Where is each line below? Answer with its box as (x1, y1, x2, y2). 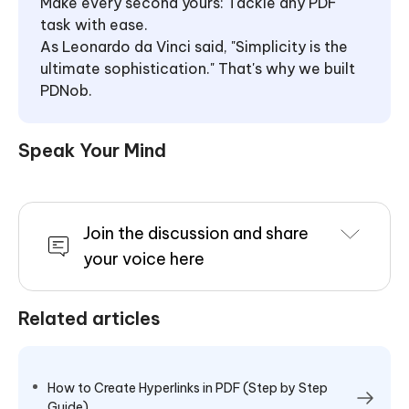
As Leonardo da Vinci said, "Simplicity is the (40, 37, 348, 56)
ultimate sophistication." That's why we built (40, 58, 355, 78)
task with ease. (40, 15, 148, 34)
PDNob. (40, 80, 92, 100)
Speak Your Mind (18, 138, 166, 162)
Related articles (18, 306, 161, 330)
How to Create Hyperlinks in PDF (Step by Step (47, 379, 328, 396)
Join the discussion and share (83, 222, 309, 244)
